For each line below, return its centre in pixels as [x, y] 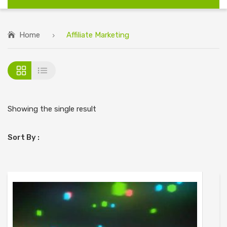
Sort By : [24, 137]
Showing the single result [52, 109]
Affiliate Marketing [97, 35]
